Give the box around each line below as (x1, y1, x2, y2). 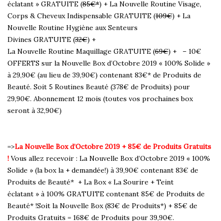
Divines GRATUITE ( (7, 35, 75, 44)
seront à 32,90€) (7, 106, 62, 115)
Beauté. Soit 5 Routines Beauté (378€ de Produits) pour (7, 82, 190, 92)
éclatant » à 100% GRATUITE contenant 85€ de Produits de (7, 189, 205, 199)
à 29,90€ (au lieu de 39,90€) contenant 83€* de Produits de (7, 71, 201, 80)
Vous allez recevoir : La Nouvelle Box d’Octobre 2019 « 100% (11, 154, 210, 163)
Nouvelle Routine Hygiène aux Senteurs (7, 23, 138, 33)
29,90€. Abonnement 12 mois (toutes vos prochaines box (7, 94, 193, 104)
